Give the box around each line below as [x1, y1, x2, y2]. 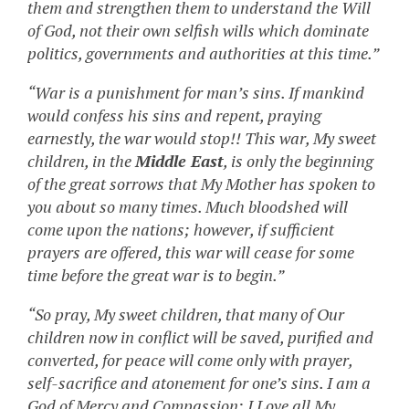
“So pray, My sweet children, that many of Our [27, 303, 344, 326]
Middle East [135, 150, 224, 173]
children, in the [27, 150, 135, 173]
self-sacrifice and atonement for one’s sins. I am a [27, 372, 371, 394]
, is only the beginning [224, 150, 373, 173]
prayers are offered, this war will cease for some [27, 241, 354, 264]
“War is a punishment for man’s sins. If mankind [27, 81, 364, 104]
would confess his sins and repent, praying [27, 104, 321, 127]
